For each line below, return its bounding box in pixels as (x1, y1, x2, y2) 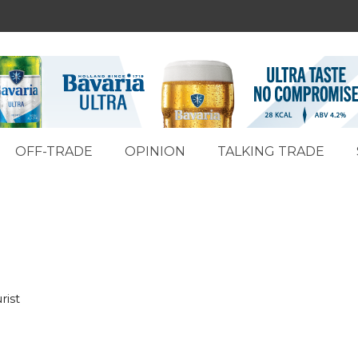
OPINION (125, 144, 185, 159)
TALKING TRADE (217, 144, 324, 159)
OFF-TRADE (15, 144, 93, 159)
